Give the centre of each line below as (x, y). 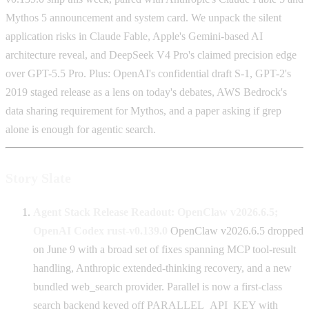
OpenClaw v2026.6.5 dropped (236, 230)
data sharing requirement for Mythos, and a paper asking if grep (143, 111)
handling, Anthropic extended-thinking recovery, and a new (162, 268)
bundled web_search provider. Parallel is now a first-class (158, 286)
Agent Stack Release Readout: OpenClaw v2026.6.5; (156, 212)
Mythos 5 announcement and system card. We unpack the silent (143, 18)
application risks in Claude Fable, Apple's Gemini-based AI (134, 37)
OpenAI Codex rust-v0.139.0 (100, 230)
